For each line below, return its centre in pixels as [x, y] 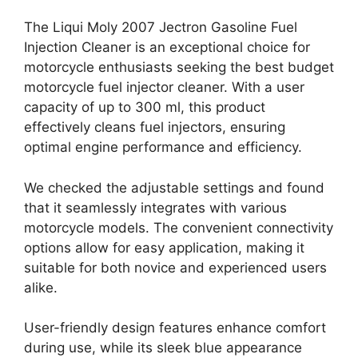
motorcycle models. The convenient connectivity [179, 227]
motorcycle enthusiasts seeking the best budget [179, 67]
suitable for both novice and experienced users [175, 267]
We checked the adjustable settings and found [174, 187]
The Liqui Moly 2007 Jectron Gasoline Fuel [161, 27]
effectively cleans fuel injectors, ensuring [155, 127]
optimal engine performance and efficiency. [163, 147]
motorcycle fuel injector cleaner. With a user [164, 87]
